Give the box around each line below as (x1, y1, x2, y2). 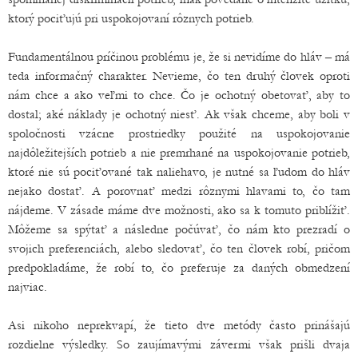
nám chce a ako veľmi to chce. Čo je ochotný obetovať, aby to (8, 88, 350, 103)
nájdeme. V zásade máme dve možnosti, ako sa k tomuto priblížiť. (8, 203, 350, 218)
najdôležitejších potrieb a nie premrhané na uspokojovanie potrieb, (8, 145, 350, 161)
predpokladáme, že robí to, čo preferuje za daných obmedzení (8, 261, 350, 276)
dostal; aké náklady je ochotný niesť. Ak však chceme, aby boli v (8, 107, 350, 122)
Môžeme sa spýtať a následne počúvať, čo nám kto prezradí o (8, 222, 350, 237)
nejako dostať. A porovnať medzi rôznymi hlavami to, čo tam (8, 184, 350, 199)
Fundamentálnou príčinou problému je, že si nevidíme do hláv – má (8, 50, 350, 65)
